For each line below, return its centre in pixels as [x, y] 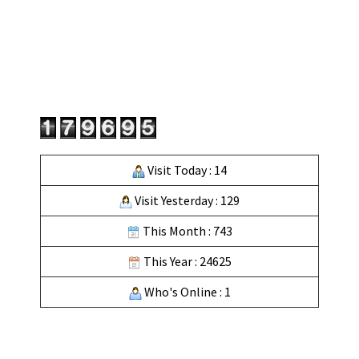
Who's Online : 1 [186, 292]
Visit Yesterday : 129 [186, 201]
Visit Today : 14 [186, 170]
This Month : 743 [186, 231]
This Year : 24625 [186, 262]
